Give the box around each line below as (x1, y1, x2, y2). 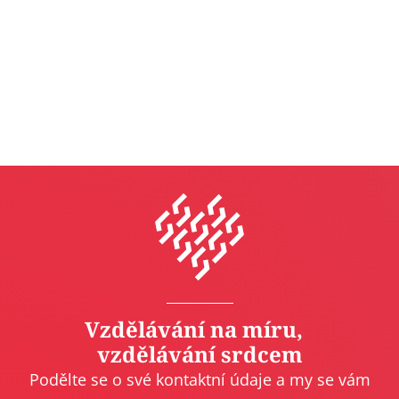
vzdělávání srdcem (96, 338, 303, 369)
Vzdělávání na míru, (84, 313, 315, 344)
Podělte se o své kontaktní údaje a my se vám (28, 368, 370, 390)
